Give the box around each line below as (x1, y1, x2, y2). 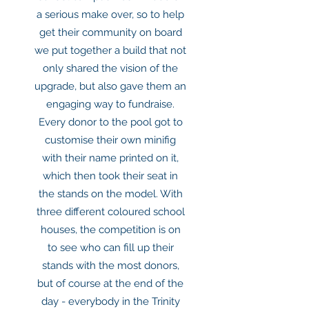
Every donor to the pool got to (38, 116, 183, 128)
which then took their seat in (43, 170, 178, 182)
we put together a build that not (34, 44, 186, 57)
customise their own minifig (45, 134, 176, 146)
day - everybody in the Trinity (41, 295, 180, 308)
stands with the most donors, (41, 259, 179, 272)
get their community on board (39, 26, 182, 39)
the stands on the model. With (38, 188, 183, 200)
